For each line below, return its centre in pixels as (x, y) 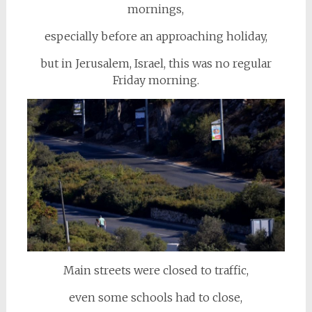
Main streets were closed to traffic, (156, 270)
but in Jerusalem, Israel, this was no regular (156, 63)
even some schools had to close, (156, 297)
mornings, (156, 9)
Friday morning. (156, 80)
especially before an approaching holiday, (156, 36)
